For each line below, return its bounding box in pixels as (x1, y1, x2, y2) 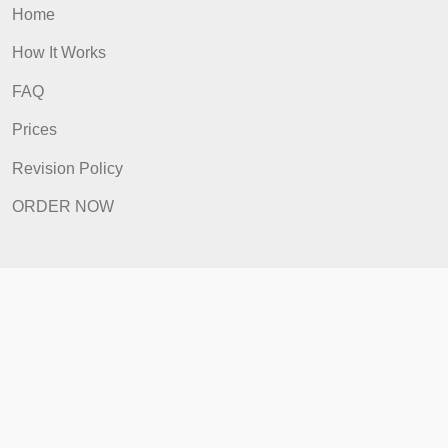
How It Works (13, 202, 118, 223)
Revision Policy (13, 331, 137, 352)
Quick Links (13, 92, 224, 136)
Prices (13, 288, 64, 309)
